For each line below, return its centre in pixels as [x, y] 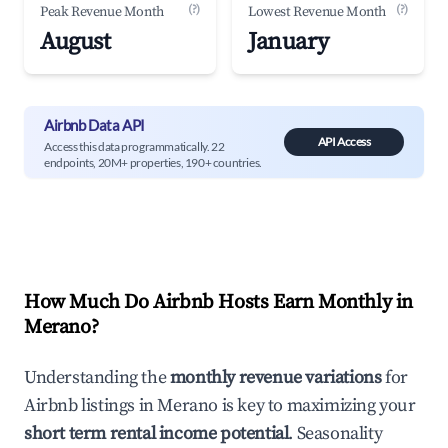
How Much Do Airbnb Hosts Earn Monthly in [219, 302]
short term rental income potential [156, 433]
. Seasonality [335, 433]
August [75, 42]
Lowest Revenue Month [317, 12]
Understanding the [97, 377]
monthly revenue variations [275, 377]
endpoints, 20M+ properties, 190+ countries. [153, 162]
